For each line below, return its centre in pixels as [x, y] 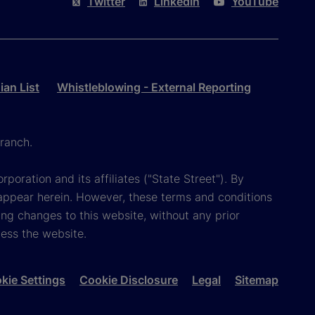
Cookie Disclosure [129, 279]
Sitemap [257, 279]
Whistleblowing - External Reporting [154, 87]
